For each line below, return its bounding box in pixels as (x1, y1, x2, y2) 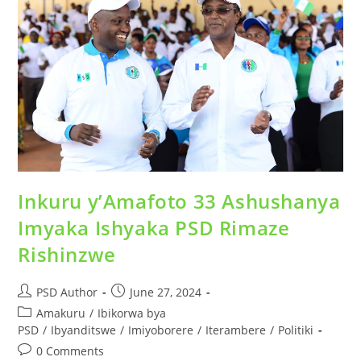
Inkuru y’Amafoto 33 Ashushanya (18, 188, 341, 215)
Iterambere (205, 322, 267, 338)
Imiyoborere (128, 322, 194, 338)
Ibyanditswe (51, 322, 117, 338)
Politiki (278, 322, 314, 338)
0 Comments (36, 343, 105, 359)
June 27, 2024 (130, 284, 202, 301)
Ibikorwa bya (98, 305, 167, 322)
